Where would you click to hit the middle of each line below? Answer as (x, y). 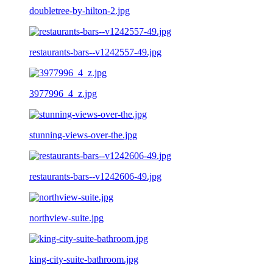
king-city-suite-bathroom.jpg (84, 259)
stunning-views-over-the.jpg (83, 135)
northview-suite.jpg (66, 218)
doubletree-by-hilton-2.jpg (80, 10)
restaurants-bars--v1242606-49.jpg (95, 176)
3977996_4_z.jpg (63, 93)
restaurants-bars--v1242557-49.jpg (95, 52)
